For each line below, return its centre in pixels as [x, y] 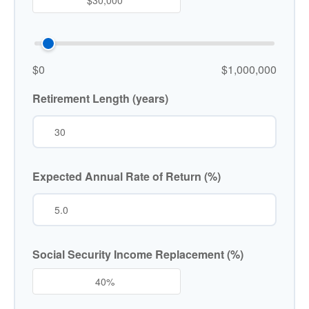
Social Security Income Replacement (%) [138, 254]
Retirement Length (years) [100, 98]
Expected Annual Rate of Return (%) [127, 176]
